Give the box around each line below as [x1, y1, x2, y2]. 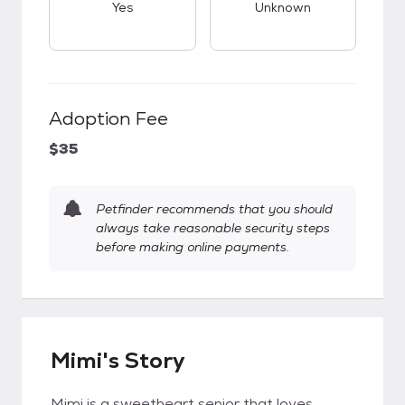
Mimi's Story [51, 346, 185, 374]
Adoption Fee [49, 107, 168, 130]
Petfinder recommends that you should [96, 201, 333, 217]
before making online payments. [96, 239, 289, 255]
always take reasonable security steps [96, 220, 330, 236]
